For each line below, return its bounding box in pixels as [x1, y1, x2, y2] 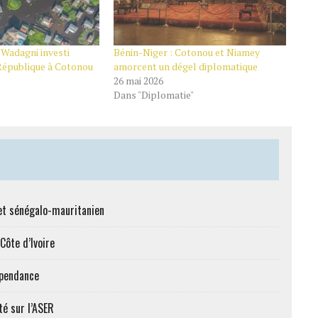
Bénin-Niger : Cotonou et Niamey [113, 45, 260, 59]
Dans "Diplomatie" [113, 87, 194, 102]
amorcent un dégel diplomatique [113, 59, 258, 73]
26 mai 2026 [113, 73, 163, 87]
